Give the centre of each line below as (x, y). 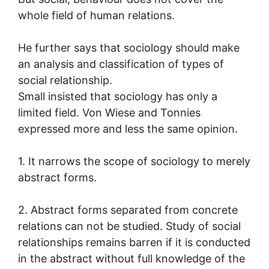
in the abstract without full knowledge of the (131, 258)
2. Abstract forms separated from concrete (128, 210)
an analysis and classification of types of (121, 64)
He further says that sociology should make (129, 47)
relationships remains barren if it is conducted (134, 242)
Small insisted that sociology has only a (118, 96)
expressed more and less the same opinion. (128, 128)
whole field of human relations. (96, 15)
